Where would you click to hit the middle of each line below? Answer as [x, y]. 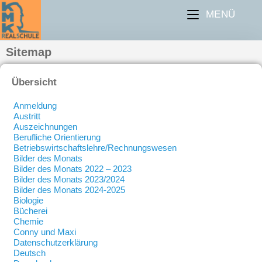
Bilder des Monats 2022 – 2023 [73, 169]
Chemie [28, 221]
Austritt [27, 116]
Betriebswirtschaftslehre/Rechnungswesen [95, 148]
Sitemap [29, 52]
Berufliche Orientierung [57, 137]
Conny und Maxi [45, 232]
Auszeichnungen [45, 127]
